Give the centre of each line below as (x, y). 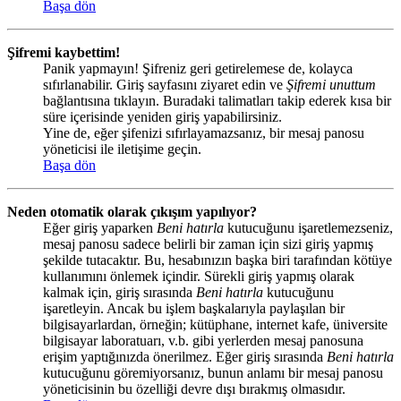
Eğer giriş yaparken (100, 228)
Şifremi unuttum (331, 85)
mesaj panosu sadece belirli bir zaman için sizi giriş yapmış (208, 244)
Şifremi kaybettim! (64, 53)
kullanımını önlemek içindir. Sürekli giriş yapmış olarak (199, 277)
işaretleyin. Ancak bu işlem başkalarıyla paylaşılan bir (194, 309)
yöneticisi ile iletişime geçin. (122, 149)
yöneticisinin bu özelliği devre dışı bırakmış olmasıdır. (194, 389)
